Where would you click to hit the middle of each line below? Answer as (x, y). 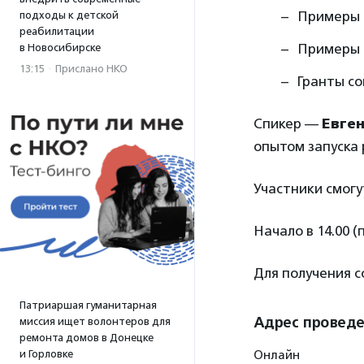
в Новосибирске (60, 48)
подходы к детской (69, 15)
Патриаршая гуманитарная (88, 305)
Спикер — (288, 123)
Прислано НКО (91, 69)
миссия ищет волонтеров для (95, 321)
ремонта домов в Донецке (87, 338)
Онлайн (277, 355)
